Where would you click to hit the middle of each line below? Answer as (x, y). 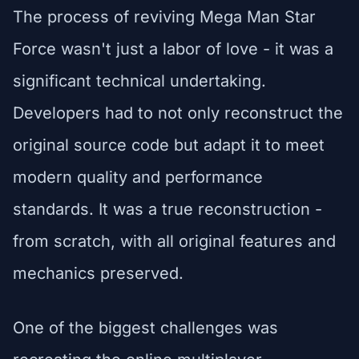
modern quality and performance (138, 177)
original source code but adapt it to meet (169, 145)
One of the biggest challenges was (145, 327)
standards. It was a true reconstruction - (167, 209)
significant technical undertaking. (139, 81)
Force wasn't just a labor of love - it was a (173, 48)
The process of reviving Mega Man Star (164, 16)
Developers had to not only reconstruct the (178, 113)
